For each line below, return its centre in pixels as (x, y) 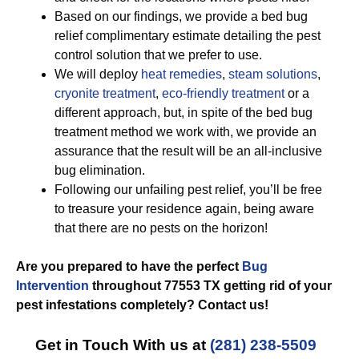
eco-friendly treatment (223, 93)
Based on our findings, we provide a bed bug (181, 16)
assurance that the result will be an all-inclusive (188, 151)
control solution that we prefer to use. (158, 55)
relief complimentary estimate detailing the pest (188, 36)
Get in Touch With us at (122, 345)
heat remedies (182, 74)
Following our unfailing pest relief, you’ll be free (188, 190)
